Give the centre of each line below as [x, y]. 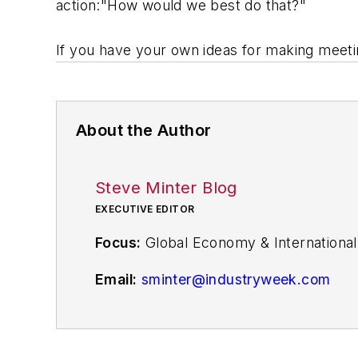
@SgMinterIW [268, 316]
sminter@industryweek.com [236, 279]
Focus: [118, 243]
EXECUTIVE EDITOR [145, 209]
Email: [116, 279]
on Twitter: [181, 316]
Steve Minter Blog [166, 188]
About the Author [144, 130]
